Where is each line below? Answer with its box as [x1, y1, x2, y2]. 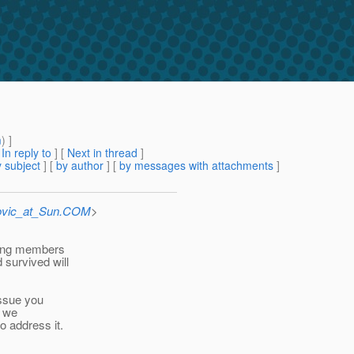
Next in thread [67, 145, 137, 161]
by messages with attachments [119, 157, 273, 174]
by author [56, 157, 104, 174]
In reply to [2, 145, 51, 161]
